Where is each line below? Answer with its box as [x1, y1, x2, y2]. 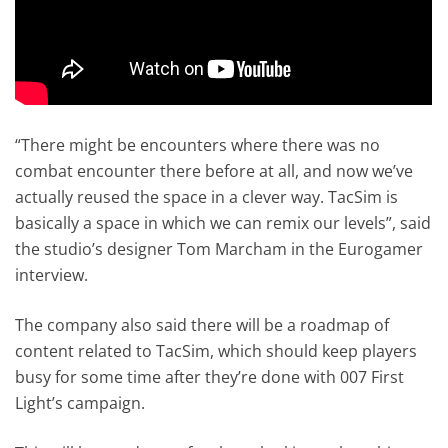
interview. [15, 264, 89, 287]
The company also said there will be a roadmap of [15, 314, 390, 337]
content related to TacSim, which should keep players [15, 340, 418, 363]
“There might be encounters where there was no [15, 134, 381, 157]
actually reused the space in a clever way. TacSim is [15, 186, 399, 209]
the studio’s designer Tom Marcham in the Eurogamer [15, 238, 424, 261]
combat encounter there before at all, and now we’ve [15, 160, 414, 183]
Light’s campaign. [15, 392, 146, 415]
